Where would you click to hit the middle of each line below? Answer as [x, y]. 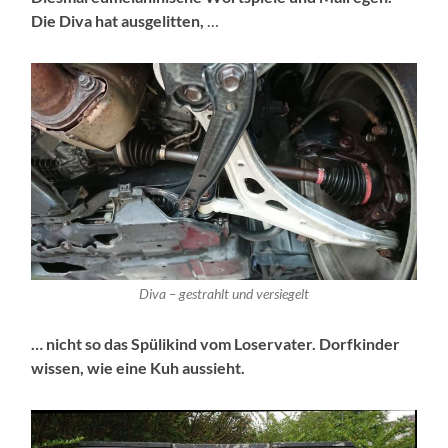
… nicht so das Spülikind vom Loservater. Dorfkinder [216, 344]
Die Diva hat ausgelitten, [118, 20]
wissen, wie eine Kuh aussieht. [138, 368]
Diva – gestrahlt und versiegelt [223, 294]
